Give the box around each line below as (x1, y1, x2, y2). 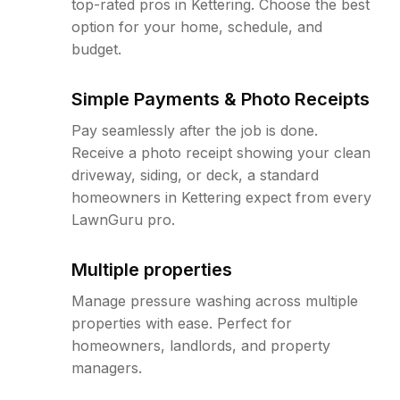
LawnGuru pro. (71, 211, 175, 229)
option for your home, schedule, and (71, 18, 322, 36)
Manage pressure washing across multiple (71, 292, 358, 310)
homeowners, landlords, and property (71, 337, 330, 354)
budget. (71, 40, 121, 58)
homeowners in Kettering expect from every (71, 188, 371, 206)
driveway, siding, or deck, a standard (71, 166, 319, 184)
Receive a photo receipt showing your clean (71, 144, 371, 162)
